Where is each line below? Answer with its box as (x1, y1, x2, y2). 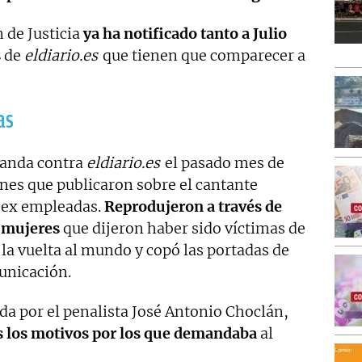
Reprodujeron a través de (104, 196, 282, 216)
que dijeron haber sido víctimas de (60, 218, 305, 238)
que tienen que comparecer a (99, 45, 305, 65)
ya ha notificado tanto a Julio (83, 23, 287, 43)
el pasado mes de (161, 153, 284, 172)
